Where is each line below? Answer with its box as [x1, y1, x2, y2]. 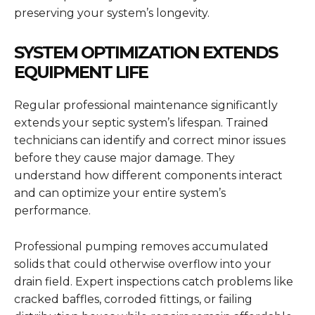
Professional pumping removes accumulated [14, 240, 269, 254]
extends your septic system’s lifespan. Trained [14, 116, 269, 130]
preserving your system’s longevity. [14, 6, 210, 20]
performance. [14, 204, 91, 218]
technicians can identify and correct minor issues [14, 134, 285, 148]
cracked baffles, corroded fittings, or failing [14, 292, 252, 307]
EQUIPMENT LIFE [14, 62, 148, 83]
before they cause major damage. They [14, 151, 235, 165]
